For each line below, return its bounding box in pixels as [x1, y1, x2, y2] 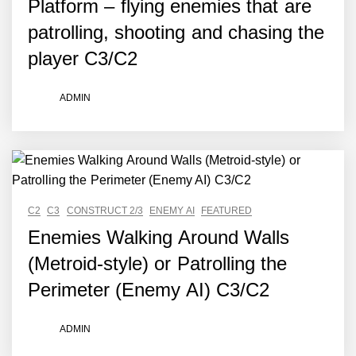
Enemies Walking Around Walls [28, 226, 289, 248]
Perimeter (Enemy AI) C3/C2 [28, 279, 269, 300]
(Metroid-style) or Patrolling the [28, 253, 287, 274]
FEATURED [200, 205, 252, 216]
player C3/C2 [28, 48, 138, 69]
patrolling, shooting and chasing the [28, 21, 325, 43]
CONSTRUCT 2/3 [66, 205, 143, 216]
